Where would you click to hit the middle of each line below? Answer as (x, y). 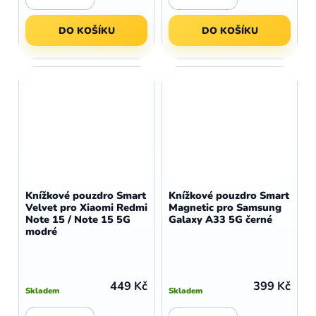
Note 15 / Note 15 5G (78, 219)
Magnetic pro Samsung (225, 207)
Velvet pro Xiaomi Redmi (86, 207)
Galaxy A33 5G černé (220, 219)
